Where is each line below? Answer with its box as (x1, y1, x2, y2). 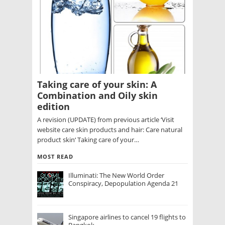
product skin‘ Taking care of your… (37, 135, 139, 145)
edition (37, 100, 70, 113)
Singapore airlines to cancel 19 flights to (68, 212, 186, 222)
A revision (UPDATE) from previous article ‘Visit (37, 115, 174, 125)
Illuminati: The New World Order (68, 171, 164, 180)
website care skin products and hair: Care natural (37, 125, 182, 135)
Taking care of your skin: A (37, 78, 157, 91)
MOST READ (37, 153, 73, 161)
